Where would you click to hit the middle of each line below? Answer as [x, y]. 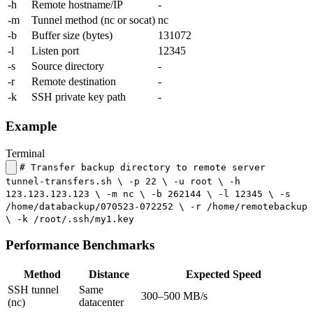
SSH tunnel [33, 290]
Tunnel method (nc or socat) [93, 20]
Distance [109, 275]
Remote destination [74, 82]
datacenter [101, 303]
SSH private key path [79, 97]
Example [31, 126]
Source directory [68, 66]
